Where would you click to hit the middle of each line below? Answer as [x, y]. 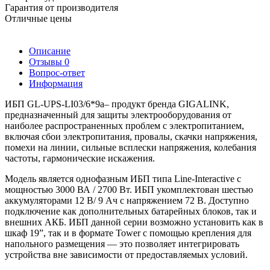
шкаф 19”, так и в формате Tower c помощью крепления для [128, 233]
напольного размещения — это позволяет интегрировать [122, 243]
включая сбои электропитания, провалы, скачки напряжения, [131, 136]
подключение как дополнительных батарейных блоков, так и [131, 211]
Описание [50, 51]
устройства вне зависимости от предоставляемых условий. [126, 254]
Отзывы [47, 61]
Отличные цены [38, 18]
